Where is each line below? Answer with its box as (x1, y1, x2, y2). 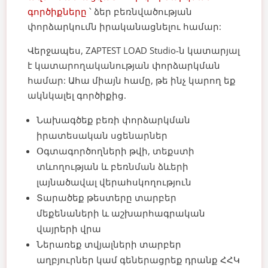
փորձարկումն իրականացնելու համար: (28, 20, 222, 32)
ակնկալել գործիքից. (28, 89, 127, 101)
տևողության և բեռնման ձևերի (36, 160, 189, 172)
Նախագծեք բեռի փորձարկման (36, 113, 191, 126)
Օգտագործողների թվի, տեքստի (36, 144, 195, 157)
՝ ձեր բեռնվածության (87, 5, 193, 17)
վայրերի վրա (36, 222, 102, 234)
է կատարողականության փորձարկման (28, 59, 221, 71)
